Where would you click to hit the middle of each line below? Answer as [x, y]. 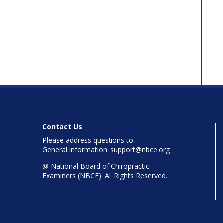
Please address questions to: [88, 140]
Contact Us [62, 126]
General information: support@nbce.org [106, 149]
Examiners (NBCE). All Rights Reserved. [105, 175]
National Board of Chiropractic [99, 166]
